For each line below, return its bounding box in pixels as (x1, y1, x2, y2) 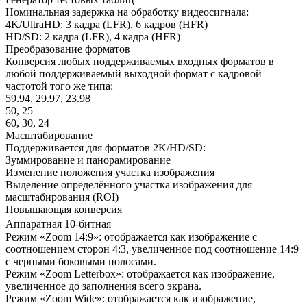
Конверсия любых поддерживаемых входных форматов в (5, 55, 274, 67)
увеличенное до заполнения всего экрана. (5, 280, 201, 292)
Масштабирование (5, 129, 93, 141)
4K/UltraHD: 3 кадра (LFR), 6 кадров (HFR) (5, 18, 208, 30)
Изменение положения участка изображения (5, 166, 214, 178)
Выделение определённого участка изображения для (5, 178, 252, 191)
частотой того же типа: (5, 79, 113, 92)
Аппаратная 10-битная (5, 217, 118, 230)
